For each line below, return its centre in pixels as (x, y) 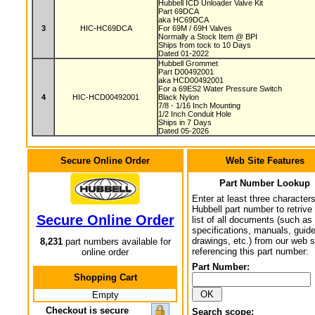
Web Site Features (265, 161)
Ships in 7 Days (186, 122)
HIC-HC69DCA (106, 28)
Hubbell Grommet (189, 63)
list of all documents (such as (252, 220)
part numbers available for (116, 242)
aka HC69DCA (185, 20)
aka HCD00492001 (192, 80)
